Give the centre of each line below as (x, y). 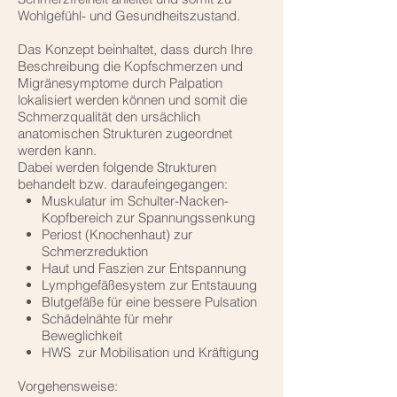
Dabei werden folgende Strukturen (117, 167)
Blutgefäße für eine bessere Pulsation (149, 301)
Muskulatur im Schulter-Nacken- (135, 200)
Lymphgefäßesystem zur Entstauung (149, 284)
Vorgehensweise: (68, 385)
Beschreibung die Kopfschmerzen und (130, 66)
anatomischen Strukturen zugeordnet (125, 133)
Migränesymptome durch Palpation (120, 82)
